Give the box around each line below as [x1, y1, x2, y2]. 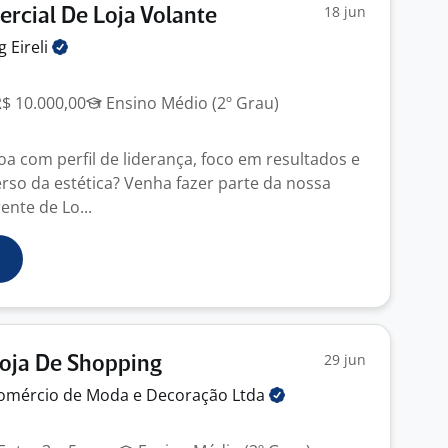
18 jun [324, 2, 366, 21]
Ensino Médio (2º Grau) [102, 92, 279, 114]
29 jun [324, 350, 366, 369]
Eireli [11, 36, 52, 58]
